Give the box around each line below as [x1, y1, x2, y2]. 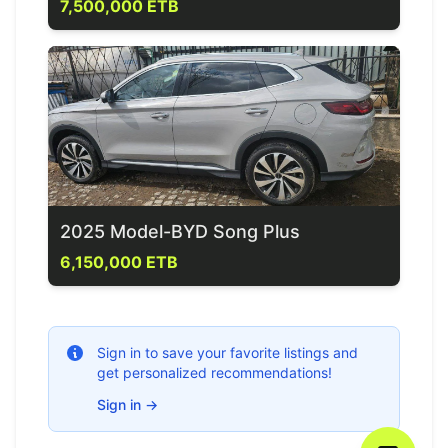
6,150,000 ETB [60, 252, 178, 272]
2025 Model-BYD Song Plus [60, 221, 300, 242]
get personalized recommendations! [97, 364, 332, 381]
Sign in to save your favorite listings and [97, 344, 358, 361]
